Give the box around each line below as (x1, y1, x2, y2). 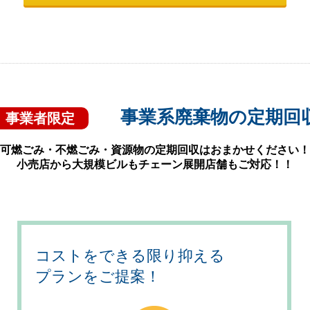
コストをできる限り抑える (35, 247, 226, 264)
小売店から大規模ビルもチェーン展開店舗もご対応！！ (17, 158, 293, 170)
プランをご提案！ (35, 268, 161, 285)
